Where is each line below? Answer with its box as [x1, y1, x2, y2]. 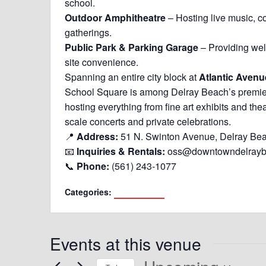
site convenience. [65, 55, 138, 69]
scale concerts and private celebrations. [65, 115, 231, 128]
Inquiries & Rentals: [77, 144, 165, 158]
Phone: [77, 159, 109, 173]
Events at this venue [50, 232, 201, 255]
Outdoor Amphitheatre [65, 11, 166, 24]
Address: [77, 129, 118, 143]
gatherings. [65, 26, 112, 39]
